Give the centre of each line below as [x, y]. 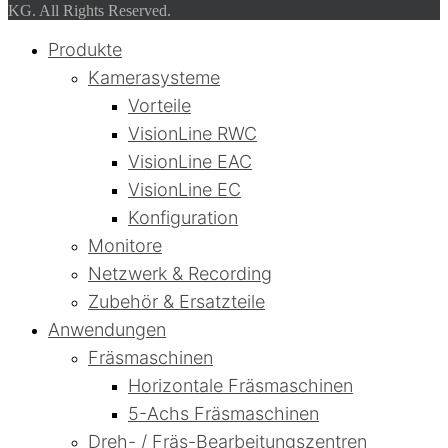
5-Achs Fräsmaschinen [223, 414]
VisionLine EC [184, 190]
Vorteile [159, 106]
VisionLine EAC [190, 162]
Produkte [85, 50]
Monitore [125, 246]
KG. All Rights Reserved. [89, 11]
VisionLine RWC [192, 134]
